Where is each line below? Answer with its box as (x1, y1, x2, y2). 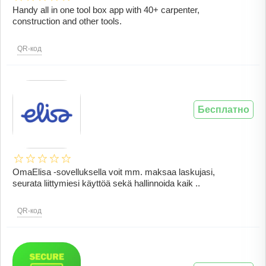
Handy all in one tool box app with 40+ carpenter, (12, 5, 199, 15)
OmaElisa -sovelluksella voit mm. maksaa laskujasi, (12, 167, 215, 178)
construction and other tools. (12, 16, 122, 27)
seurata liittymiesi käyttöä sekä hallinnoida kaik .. (12, 178, 200, 189)
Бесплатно (198, 104, 249, 115)
